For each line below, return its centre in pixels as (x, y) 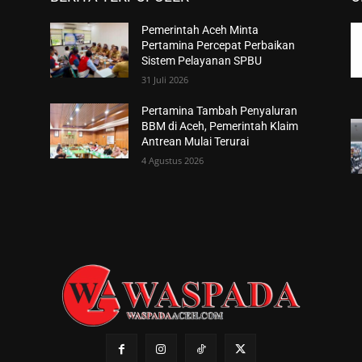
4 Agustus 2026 (173, 160)
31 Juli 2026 (165, 79)
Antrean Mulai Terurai (196, 141)
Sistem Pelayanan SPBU (202, 60)
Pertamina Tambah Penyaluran (220, 110)
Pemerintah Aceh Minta (200, 29)
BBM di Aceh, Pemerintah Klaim (220, 126)
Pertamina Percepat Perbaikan (219, 45)
